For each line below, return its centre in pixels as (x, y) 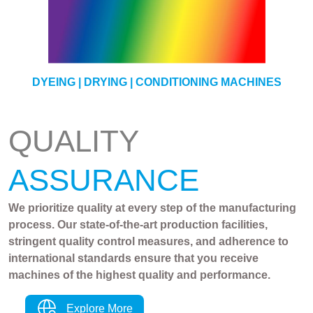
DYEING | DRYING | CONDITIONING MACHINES (156, 82)
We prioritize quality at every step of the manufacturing (152, 208)
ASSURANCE (104, 180)
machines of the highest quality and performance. (139, 275)
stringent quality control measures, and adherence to (148, 241)
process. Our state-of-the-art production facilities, (138, 224)
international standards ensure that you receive (133, 258)
